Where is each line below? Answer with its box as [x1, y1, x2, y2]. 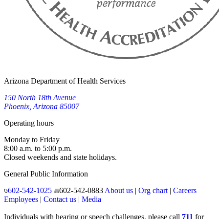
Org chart [138, 186, 168, 195]
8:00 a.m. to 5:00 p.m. [4, 144, 72, 153]
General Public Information [4, 170, 88, 178]
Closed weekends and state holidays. [4, 153, 117, 162]
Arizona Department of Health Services [4, 77, 126, 86]
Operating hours [4, 119, 54, 128]
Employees [4, 195, 38, 204]
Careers [173, 186, 197, 195]
